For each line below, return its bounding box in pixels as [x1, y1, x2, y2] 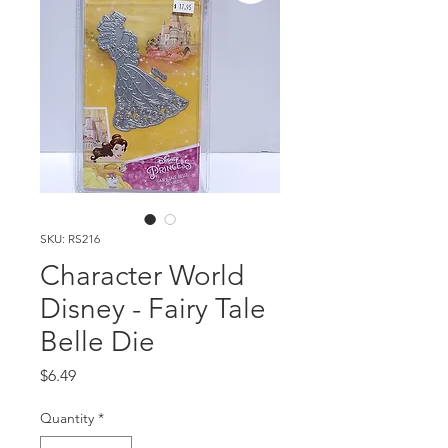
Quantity [40, 409, 94, 427]
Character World [40, 259, 244, 292]
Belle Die [40, 325, 155, 358]
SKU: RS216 [40, 231, 100, 246]
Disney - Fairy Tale [40, 292, 266, 325]
